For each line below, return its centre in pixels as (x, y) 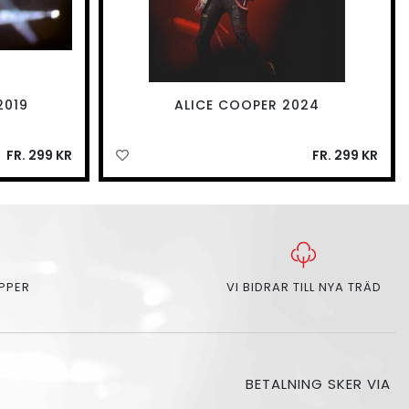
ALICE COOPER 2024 (247, 105)
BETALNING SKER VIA (320, 384)
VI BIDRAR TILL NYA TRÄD (304, 288)
